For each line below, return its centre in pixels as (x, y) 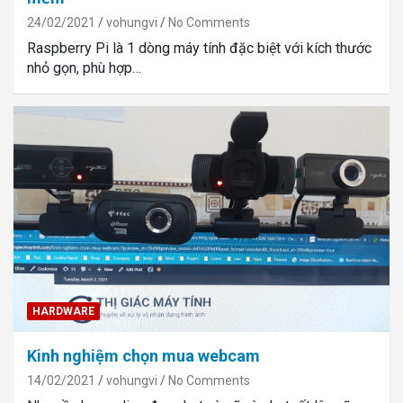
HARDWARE (63, 312)
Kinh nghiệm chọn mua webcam (143, 356)
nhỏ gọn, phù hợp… (84, 68)
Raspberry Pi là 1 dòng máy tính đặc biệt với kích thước (199, 49)
